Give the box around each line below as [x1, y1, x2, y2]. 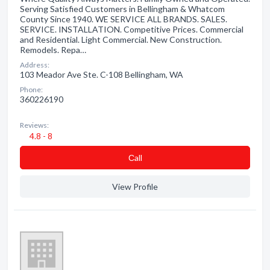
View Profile [112, 181, 158, 192]
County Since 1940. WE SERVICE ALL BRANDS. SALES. [20, 14, 227, 24]
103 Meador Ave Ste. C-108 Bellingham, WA [20, 69, 183, 80]
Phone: [20, 85, 43, 94]
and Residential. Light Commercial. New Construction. [20, 34, 222, 45]
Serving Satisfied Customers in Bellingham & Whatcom [20, 4, 225, 14]
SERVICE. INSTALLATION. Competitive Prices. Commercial [20, 24, 243, 34]
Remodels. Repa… [20, 45, 86, 55]
